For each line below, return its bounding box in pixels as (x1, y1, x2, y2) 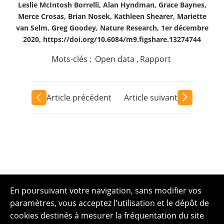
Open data (95, 53, 135, 64)
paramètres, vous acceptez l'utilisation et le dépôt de (10, 197, 209, 208)
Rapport (139, 53, 171, 64)
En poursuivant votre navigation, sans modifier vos (10, 185, 201, 196)
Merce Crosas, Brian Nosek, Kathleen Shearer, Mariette (17, 11, 206, 21)
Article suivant (124, 91, 178, 103)
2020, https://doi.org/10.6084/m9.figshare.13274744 (23, 34, 201, 44)
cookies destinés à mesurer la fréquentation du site (10, 210, 204, 221)
